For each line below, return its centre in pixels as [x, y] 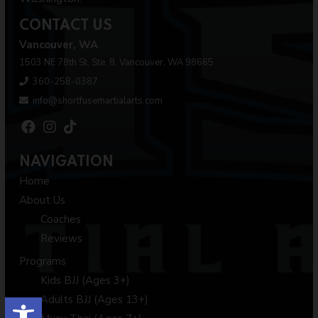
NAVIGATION [66, 163]
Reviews [61, 238]
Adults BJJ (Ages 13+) [94, 300]
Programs [43, 261]
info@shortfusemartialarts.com [98, 101]
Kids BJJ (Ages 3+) [85, 280]
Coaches [61, 219]
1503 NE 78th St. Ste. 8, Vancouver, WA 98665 [116, 62]
